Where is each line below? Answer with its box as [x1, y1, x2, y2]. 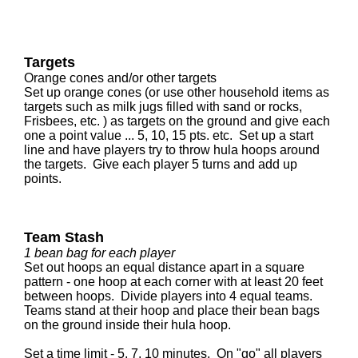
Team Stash [24, 229, 104, 245]
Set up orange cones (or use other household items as [24, 86, 329, 99]
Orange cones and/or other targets [24, 71, 217, 85]
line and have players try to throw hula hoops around [24, 143, 320, 157]
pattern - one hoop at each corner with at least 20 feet [24, 275, 323, 288]
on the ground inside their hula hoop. [24, 318, 237, 332]
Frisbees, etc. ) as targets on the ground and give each [24, 114, 330, 128]
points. [24, 172, 68, 185]
